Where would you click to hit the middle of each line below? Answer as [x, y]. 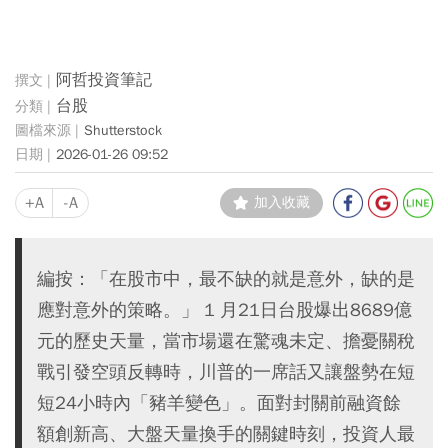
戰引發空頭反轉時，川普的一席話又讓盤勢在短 [226, 371]
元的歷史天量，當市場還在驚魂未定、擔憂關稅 [226, 340]
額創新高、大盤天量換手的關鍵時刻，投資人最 [226, 433]
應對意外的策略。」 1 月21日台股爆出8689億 [224, 309]
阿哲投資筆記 [104, 79]
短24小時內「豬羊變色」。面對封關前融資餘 [219, 402]
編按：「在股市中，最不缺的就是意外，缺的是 [226, 278]
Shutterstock [123, 130]
